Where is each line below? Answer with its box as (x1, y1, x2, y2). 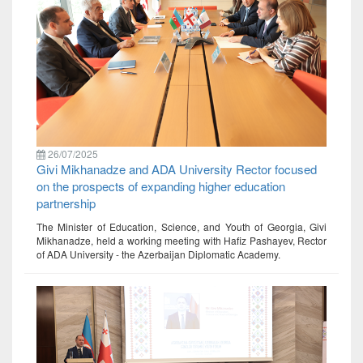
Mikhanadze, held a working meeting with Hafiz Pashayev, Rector (36, 233, 327, 247)
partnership (36, 194, 96, 211)
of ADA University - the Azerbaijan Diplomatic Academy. (36, 246, 280, 261)
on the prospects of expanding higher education (36, 177, 285, 194)
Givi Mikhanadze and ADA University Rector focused (36, 160, 317, 177)
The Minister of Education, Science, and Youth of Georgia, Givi (36, 219, 327, 233)
